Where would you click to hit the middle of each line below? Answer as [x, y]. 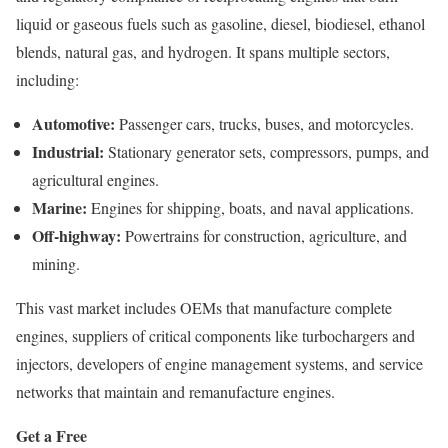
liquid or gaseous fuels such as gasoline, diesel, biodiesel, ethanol [220, 23]
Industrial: [68, 151]
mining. [56, 263]
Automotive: [73, 123]
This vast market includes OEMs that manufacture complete [204, 307]
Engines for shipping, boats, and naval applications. [250, 207]
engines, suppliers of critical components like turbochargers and [215, 335]
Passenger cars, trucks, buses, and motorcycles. [264, 123]
